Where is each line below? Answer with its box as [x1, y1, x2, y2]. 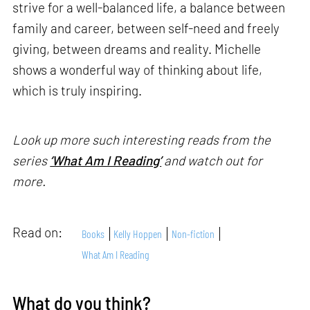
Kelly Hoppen [113, 226, 163, 240]
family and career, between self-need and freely [12, 19, 280, 36]
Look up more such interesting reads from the [12, 131, 271, 147]
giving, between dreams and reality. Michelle [12, 40, 262, 57]
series [12, 152, 51, 168]
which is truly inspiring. [12, 82, 143, 98]
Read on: [12, 224, 66, 241]
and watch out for [161, 152, 263, 168]
